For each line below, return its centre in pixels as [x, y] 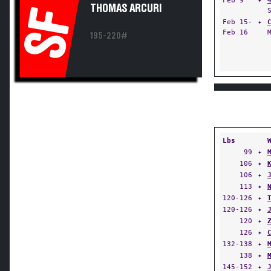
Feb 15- [237, 22]
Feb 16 [235, 32]
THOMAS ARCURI [126, 8]
